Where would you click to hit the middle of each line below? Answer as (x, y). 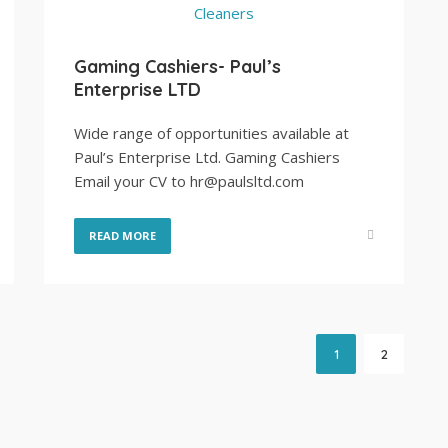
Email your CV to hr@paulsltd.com (189, 181)
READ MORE (122, 235)
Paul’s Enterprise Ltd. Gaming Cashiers (207, 157)
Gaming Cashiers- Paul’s (177, 66)
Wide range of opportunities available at (211, 133)
